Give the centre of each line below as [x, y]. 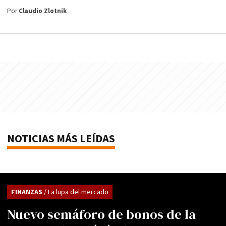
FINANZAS [27, 192]
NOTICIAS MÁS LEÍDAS [61, 139]
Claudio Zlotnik [43, 11]
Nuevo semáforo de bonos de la [101, 214]
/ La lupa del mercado [76, 192]
